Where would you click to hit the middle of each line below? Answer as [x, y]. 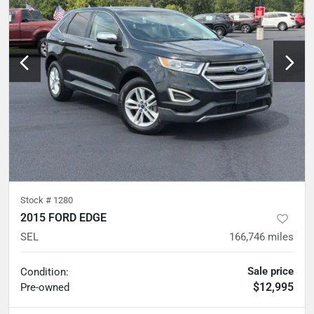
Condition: [45, 272]
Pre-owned [45, 288]
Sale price [271, 272]
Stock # [37, 200]
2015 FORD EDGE [63, 218]
